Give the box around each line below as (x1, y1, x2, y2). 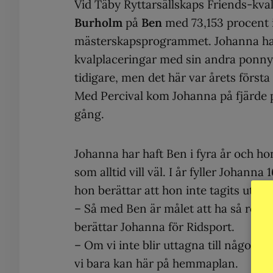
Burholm (74, 15, 122, 30)
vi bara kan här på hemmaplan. (74, 256, 238, 271)
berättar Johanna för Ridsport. (74, 219, 235, 234)
